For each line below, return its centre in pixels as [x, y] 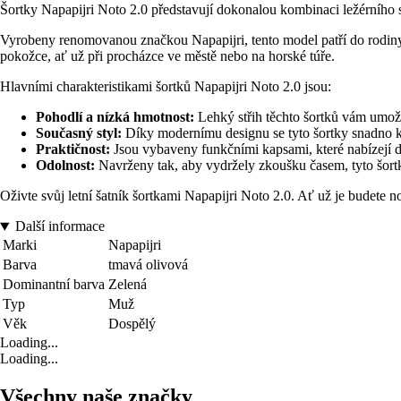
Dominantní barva [54, 285]
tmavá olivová [148, 265]
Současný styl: [79, 133]
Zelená [128, 285]
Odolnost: [65, 166]
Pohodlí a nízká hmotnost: [115, 117]
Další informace [60, 226]
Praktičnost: [73, 149]
